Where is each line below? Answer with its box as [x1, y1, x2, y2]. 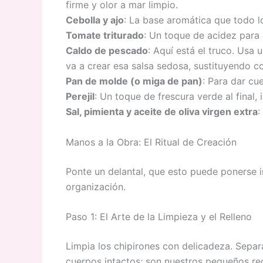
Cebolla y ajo [66, 14, 124, 26]
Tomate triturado [66, 29, 144, 42]
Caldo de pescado [66, 45, 148, 57]
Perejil [66, 90, 95, 103]
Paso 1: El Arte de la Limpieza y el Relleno [66, 211, 252, 223]
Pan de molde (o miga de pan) [66, 75, 203, 87]
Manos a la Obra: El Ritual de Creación [66, 136, 237, 148]
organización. [66, 180, 126, 193]
